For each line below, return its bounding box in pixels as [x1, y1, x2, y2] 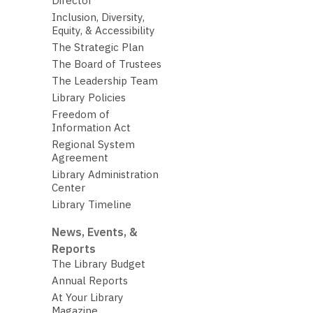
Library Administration [51, 167, 159, 181]
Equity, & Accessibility [51, 23, 155, 37]
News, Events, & [51, 225, 138, 240]
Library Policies [51, 90, 126, 104]
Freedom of [51, 107, 110, 121]
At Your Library [51, 291, 124, 305]
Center [51, 180, 85, 194]
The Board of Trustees [51, 57, 161, 71]
